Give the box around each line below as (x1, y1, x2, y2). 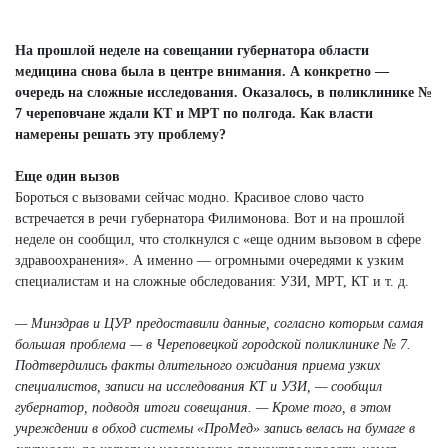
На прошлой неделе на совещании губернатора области (15, 42, 369, 58)
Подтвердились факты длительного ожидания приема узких (15, 357, 380, 373)
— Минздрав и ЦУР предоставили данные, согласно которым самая (15, 315, 424, 331)
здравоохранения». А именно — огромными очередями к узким (15, 252, 404, 268)
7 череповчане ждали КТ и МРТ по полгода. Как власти (15, 105, 373, 121)
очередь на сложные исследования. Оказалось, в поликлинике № (15, 84, 432, 100)
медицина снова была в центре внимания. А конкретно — (15, 63, 389, 79)
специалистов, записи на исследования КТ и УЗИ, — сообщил (15, 378, 382, 394)
